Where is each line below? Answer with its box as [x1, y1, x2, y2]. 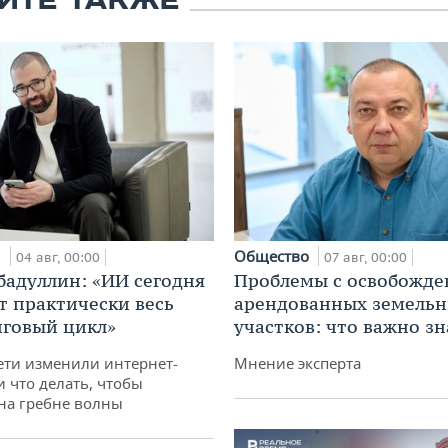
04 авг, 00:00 [16, 249, 100, 267]
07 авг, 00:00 [324, 249, 407, 267]
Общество [234, 246, 313, 267]
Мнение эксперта [234, 353, 361, 374]
